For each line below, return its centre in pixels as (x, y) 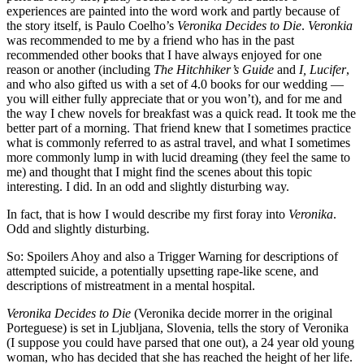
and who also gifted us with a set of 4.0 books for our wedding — (175, 84)
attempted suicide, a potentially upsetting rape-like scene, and (162, 271)
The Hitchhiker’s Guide (214, 69)
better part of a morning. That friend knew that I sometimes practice (179, 128)
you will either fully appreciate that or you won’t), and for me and (174, 98)
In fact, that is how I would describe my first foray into (147, 214)
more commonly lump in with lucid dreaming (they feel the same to (178, 157)
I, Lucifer (323, 69)
